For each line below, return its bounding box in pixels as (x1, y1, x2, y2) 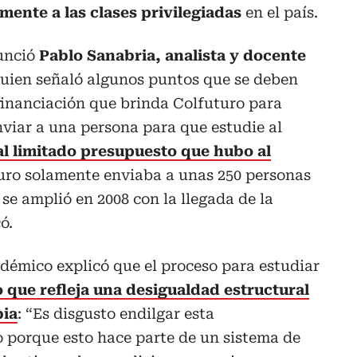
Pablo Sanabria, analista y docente (39, 47, 306, 65)
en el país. (241, 4, 318, 22)
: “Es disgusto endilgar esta (18, 305, 214, 323)
